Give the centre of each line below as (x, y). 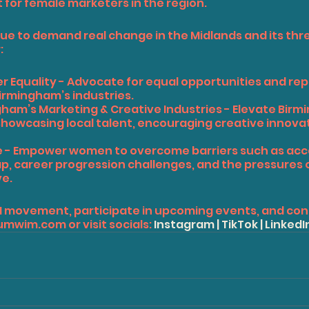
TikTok (240, 225)
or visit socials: (110, 225)
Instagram (184, 225)
